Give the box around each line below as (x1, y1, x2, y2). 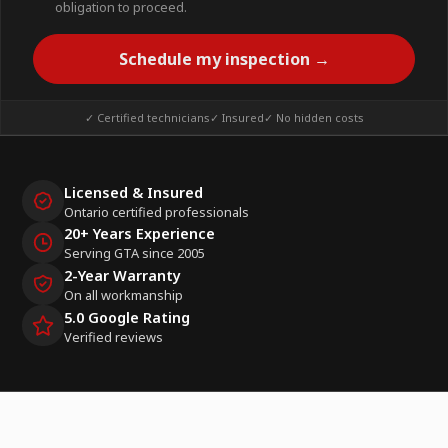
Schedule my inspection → (118, 48, 330, 71)
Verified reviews (63, 327, 163, 346)
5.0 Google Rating (63, 307, 190, 327)
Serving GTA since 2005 (63, 244, 205, 263)
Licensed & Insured (63, 182, 203, 202)
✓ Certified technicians (84, 110, 210, 126)
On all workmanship (63, 286, 183, 305)
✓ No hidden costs (263, 110, 364, 126)
